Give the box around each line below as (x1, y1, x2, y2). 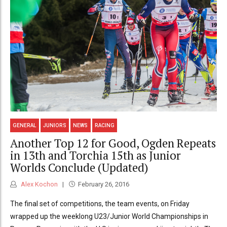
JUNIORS (43, 122, 67, 128)
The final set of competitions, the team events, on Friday (10, 199, 190, 208)
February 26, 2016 (78, 180, 129, 188)
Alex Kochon (19, 180, 58, 188)
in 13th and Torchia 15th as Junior (10, 148, 181, 163)
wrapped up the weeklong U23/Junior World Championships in (10, 212, 208, 220)
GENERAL (13, 122, 37, 128)
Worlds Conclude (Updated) (10, 160, 148, 175)
